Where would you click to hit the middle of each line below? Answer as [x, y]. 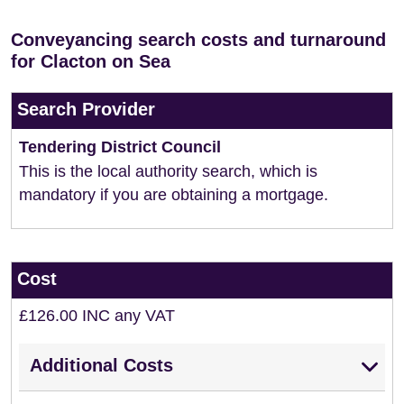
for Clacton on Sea [91, 61]
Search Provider [86, 109]
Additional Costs [101, 365]
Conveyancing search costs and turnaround [198, 40]
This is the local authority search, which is [168, 171]
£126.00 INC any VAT [97, 316]
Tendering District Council [120, 147]
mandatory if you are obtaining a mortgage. [174, 195]
